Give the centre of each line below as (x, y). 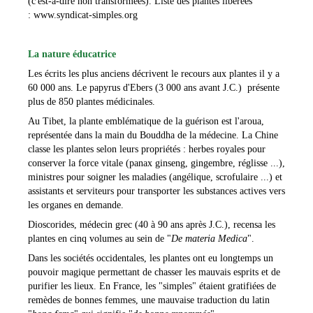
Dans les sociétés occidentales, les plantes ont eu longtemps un (151, 258)
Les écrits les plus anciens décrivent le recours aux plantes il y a (154, 73)
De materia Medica (209, 238)
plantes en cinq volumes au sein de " (100, 238)
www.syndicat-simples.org (86, 15)
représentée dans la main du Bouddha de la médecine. (133, 135)
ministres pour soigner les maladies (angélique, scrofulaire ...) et (155, 177)
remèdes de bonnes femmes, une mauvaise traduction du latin (149, 300)
